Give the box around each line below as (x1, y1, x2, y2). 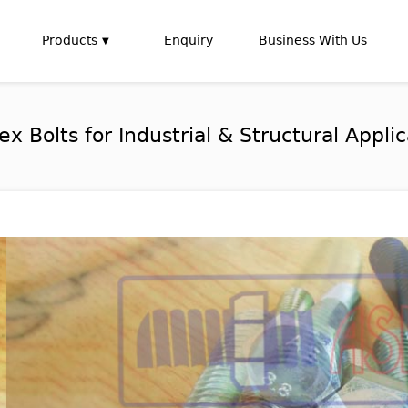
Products (42, 33, 97, 47)
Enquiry (164, 33, 213, 47)
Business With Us (259, 33, 367, 47)
